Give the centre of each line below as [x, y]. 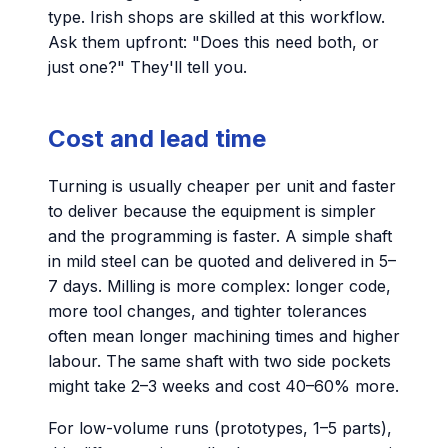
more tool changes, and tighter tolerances [207, 310]
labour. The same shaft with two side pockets [219, 360]
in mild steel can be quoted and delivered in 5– [222, 260]
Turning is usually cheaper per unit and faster [222, 185]
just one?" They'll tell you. [147, 66]
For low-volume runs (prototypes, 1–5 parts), [220, 428]
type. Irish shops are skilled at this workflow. [216, 16]
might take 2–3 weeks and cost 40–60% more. [223, 385]
